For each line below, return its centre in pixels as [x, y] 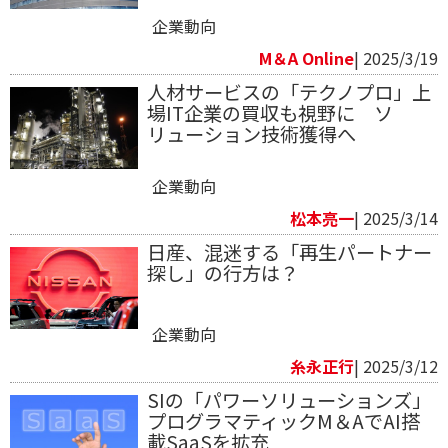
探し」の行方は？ [222, 272]
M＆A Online [306, 57]
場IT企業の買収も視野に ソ [269, 112]
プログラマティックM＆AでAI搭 [283, 420]
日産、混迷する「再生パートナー [289, 251]
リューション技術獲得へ [251, 133]
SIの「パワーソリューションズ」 [288, 399]
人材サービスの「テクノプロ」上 [288, 91]
